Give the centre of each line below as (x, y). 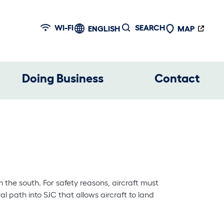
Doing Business (63, 78)
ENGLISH (104, 29)
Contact (177, 78)
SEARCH (150, 28)
